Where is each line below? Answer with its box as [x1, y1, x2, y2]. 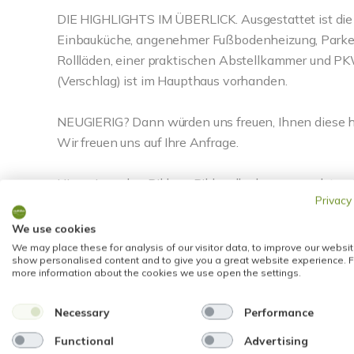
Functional [54, 333, 114, 347]
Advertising [243, 333, 308, 347]
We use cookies [12, 221, 96, 235]
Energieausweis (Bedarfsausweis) [57, 290, 285, 308]
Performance [243, 305, 314, 318]
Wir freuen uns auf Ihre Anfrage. [57, 134, 239, 150]
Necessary [54, 305, 109, 318]
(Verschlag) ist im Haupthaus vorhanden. [57, 73, 288, 88]
